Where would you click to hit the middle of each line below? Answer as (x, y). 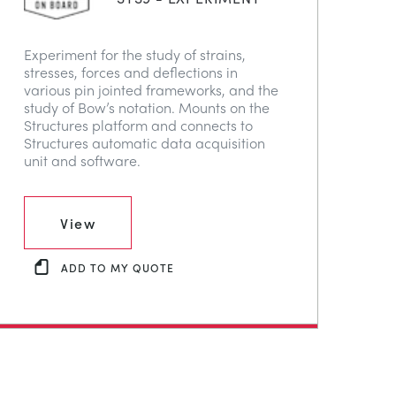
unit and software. (82, 161)
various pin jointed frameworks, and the (151, 90)
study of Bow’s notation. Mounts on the (147, 108)
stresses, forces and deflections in (131, 72)
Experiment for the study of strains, (135, 55)
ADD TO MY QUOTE (118, 267)
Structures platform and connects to (138, 126)
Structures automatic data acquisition (145, 143)
